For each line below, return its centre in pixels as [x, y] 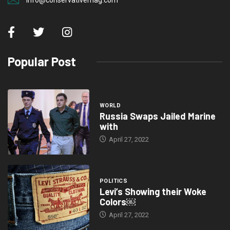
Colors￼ [117, 202]
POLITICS [113, 181]
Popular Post [42, 62]
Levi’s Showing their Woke [153, 191]
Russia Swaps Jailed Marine [157, 116]
